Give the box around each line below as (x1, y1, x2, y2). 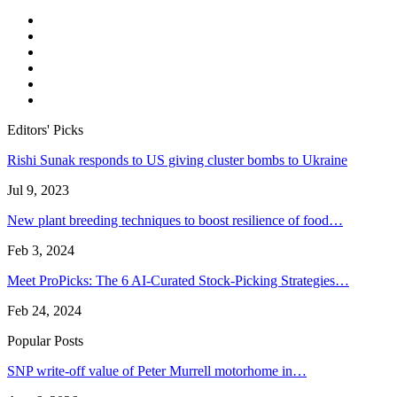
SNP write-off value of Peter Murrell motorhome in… (7, 363, 307, 379)
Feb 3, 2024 (7, 243, 74, 259)
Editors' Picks (7, 122, 83, 138)
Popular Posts (7, 333, 83, 349)
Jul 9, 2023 (7, 183, 69, 198)
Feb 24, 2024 (7, 303, 82, 319)
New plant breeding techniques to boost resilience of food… (7, 213, 343, 229)
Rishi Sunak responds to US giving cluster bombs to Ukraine (7, 152, 347, 168)
